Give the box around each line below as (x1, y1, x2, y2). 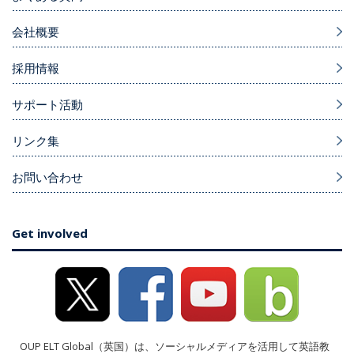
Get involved (12, 225, 88, 242)
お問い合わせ (12, 169, 83, 186)
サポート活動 (12, 96, 83, 113)
